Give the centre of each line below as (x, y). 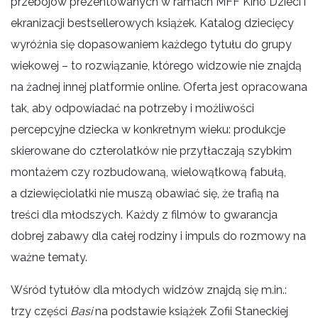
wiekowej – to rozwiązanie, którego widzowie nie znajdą (156, 65)
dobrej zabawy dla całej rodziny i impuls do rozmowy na (158, 236)
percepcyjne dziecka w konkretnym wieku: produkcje (148, 129)
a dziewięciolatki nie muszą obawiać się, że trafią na (145, 193)
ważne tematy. (49, 257)
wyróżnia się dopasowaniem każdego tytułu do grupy (151, 44)
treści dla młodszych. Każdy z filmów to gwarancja (144, 214)
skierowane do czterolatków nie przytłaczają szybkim (151, 150)
